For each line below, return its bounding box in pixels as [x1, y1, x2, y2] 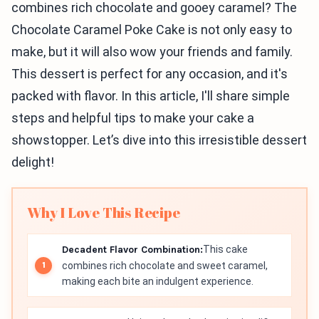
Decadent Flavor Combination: [62, 244, 203, 256]
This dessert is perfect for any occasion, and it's [11, 66, 288, 81]
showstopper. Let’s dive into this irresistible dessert [11, 132, 307, 147]
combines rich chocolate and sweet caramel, [62, 260, 268, 271]
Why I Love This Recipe [27, 203, 180, 222]
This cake [203, 244, 248, 255]
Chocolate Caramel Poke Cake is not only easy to [11, 22, 292, 37]
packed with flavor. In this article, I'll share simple [11, 88, 290, 103]
